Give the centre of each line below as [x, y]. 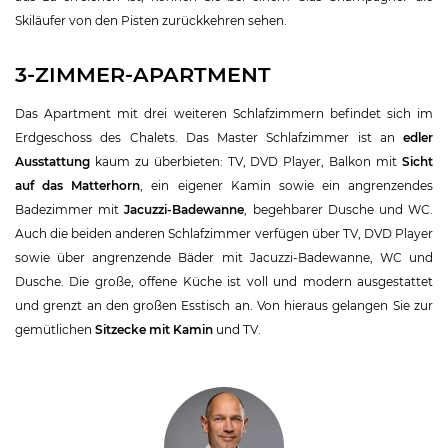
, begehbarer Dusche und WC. [339, 209]
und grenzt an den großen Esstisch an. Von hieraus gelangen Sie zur [224, 305]
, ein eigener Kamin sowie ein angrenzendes [286, 185]
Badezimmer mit [70, 209]
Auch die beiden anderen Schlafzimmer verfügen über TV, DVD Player [224, 233]
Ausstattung [52, 161]
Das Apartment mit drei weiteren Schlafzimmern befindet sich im [224, 113]
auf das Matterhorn [78, 185]
